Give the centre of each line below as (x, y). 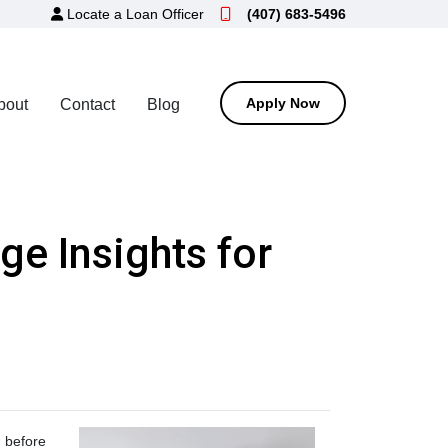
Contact (87, 104)
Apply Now (283, 102)
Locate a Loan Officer (135, 14)
